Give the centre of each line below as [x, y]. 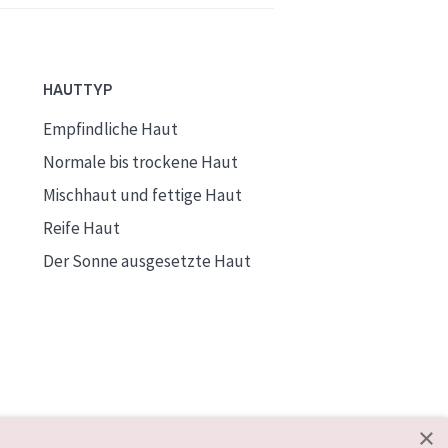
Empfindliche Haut [111, 129]
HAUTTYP [78, 90]
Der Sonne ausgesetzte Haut [147, 261]
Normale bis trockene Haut [141, 162]
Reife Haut [82, 228]
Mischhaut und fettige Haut [143, 195]
